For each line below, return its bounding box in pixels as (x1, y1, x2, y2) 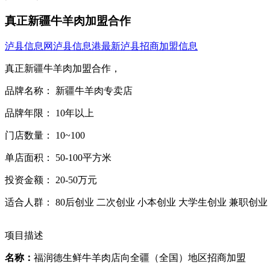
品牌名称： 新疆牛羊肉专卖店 (5, 86, 133, 96)
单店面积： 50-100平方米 (5, 152, 111, 163)
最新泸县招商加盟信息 (101, 41, 198, 52)
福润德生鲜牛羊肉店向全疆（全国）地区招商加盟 (34, 253, 246, 263)
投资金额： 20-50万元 (5, 175, 97, 186)
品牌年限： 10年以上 (5, 108, 94, 119)
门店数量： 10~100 (5, 130, 85, 141)
